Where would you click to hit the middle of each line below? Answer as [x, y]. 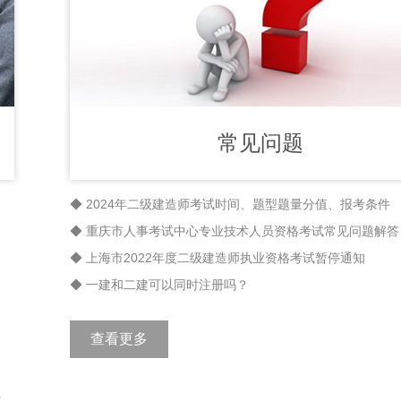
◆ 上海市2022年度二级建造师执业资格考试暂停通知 [218, 258]
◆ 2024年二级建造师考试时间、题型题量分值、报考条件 [230, 204]
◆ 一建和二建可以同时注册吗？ [159, 285]
